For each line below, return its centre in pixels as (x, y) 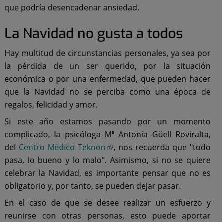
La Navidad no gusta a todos (93, 33)
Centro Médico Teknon (62, 147)
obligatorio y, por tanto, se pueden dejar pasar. (92, 186)
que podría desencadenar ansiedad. (72, 7)
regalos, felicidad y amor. (51, 104)
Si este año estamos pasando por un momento (108, 121)
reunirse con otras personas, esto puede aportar (108, 215)
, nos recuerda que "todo (162, 147)
